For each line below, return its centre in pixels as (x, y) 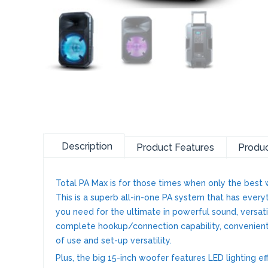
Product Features (175, 147)
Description (87, 146)
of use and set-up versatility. (114, 240)
